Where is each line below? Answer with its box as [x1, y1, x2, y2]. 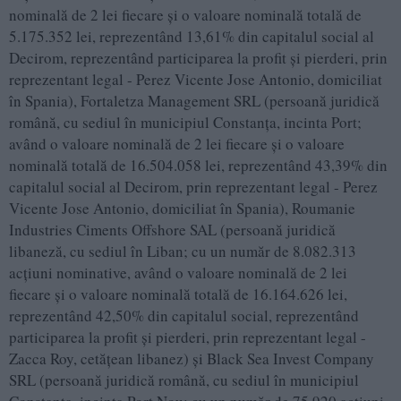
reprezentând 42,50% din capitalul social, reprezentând [9, 305, 359, 327]
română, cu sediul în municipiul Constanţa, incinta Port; [9, 112, 362, 133]
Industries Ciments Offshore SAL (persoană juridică [9, 219, 336, 241]
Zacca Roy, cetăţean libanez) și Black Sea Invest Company [9, 348, 374, 370]
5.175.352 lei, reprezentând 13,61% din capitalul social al [9, 26, 374, 47]
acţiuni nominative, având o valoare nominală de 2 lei [9, 262, 347, 284]
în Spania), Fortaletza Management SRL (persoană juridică [9, 90, 380, 112]
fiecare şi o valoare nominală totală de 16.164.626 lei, [9, 284, 347, 305]
